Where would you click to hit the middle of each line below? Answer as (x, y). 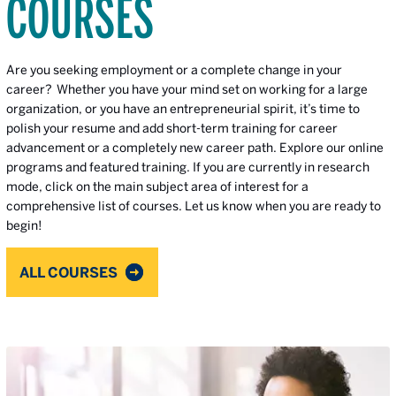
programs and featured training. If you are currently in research (188, 167)
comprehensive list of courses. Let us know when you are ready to (194, 206)
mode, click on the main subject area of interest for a (157, 187)
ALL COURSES (69, 272)
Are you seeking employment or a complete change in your (174, 70)
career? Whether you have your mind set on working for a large (187, 89)
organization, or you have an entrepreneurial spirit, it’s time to (183, 109)
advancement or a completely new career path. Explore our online (195, 148)
